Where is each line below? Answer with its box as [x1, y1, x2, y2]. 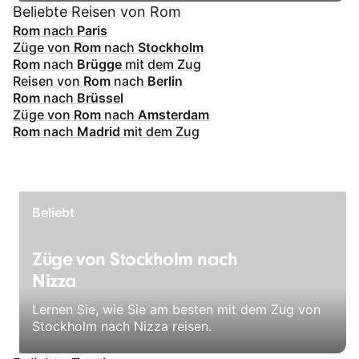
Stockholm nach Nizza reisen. [32, 318, 212, 335]
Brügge [77, 55, 122, 72]
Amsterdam [138, 106, 209, 123]
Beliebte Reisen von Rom [13, 2, 181, 20]
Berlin [147, 72, 183, 89]
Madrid [77, 123, 120, 139]
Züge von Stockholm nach [32, 248, 238, 271]
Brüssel [77, 89, 123, 106]
